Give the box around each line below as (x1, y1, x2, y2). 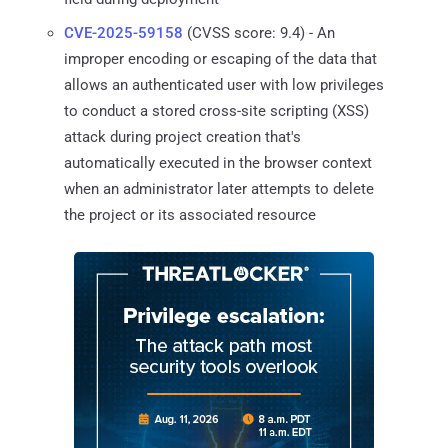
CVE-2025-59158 (64, 23, 183, 42)
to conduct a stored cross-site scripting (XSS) (64, 101, 369, 120)
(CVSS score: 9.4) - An (183, 23, 335, 42)
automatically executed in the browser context (64, 153, 372, 172)
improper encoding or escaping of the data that (64, 49, 377, 68)
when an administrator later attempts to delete (64, 179, 374, 198)
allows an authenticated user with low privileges (64, 75, 384, 94)
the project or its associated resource (64, 205, 316, 224)
